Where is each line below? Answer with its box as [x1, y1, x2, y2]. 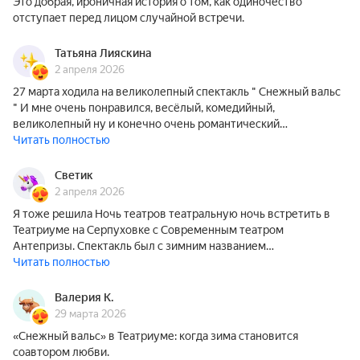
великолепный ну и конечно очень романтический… [13, 117, 288, 130]
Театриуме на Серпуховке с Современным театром [13, 223, 284, 236]
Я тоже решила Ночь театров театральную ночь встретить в [13, 207, 330, 220]
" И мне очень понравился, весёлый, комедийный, [13, 101, 275, 114]
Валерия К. [55, 291, 114, 304]
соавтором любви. [13, 346, 109, 358]
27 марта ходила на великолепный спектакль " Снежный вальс [13, 85, 341, 98]
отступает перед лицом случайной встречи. [13, 11, 244, 24]
